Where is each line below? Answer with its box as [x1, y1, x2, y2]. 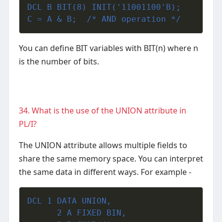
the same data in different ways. [18, 166, 141, 178]
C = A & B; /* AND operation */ [27, 14, 181, 24]
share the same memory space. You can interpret [18, 153, 203, 165]
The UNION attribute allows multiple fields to [18, 140, 187, 151]
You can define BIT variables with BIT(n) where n [18, 43, 198, 54]
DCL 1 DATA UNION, [27, 196, 111, 206]
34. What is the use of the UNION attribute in [18, 105, 186, 116]
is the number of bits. [18, 56, 99, 67]
